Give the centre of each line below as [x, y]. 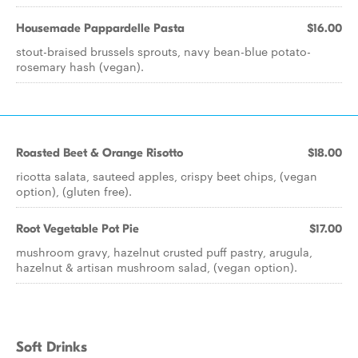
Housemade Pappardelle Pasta [100, 28]
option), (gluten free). [74, 191]
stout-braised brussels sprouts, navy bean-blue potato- [163, 51]
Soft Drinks [52, 347]
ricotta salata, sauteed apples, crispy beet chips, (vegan [167, 176]
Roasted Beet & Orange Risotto [99, 153]
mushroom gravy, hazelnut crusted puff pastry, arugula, [164, 252]
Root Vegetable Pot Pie [78, 229]
